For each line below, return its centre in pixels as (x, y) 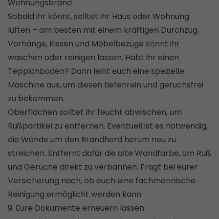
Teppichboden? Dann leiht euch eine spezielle (96, 71)
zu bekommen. (36, 98)
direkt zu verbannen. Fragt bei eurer (128, 167)
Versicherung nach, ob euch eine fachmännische (102, 180)
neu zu (164, 139)
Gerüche (41, 167)
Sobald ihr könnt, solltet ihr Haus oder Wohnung (99, 16)
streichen (26, 153)
